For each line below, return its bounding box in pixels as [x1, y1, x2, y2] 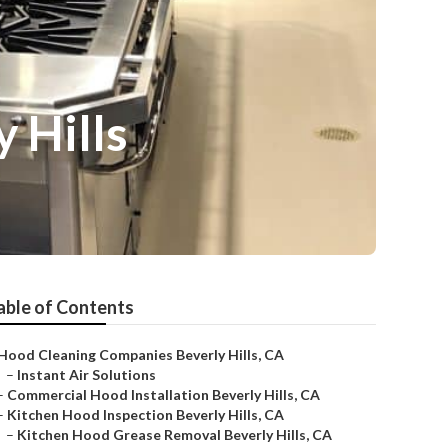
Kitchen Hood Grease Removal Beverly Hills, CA [17, 426, 332, 443]
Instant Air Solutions [17, 366, 156, 383]
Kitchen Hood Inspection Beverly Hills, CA [7, 406, 284, 423]
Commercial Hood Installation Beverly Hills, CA [7, 386, 320, 403]
